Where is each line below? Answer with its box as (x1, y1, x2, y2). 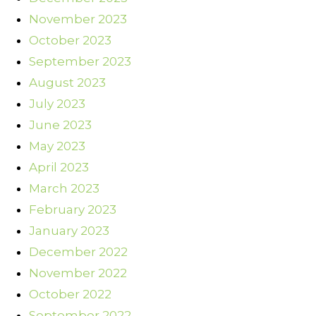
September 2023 (29, 54, 131, 69)
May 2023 (29, 139, 85, 154)
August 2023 (29, 75, 106, 90)
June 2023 (29, 118, 92, 133)
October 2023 (29, 33, 111, 48)
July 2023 (29, 97, 85, 111)
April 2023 (29, 160, 89, 175)
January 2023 (29, 224, 109, 238)
